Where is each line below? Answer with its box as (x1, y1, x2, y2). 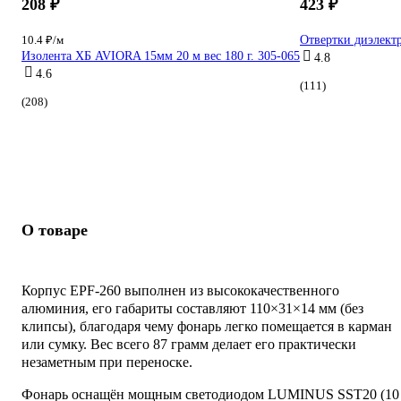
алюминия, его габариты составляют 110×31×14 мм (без (21, 300, 363, 316)
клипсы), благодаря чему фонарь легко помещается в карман (21, 318, 392, 334)
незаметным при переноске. (21, 354, 192, 370)
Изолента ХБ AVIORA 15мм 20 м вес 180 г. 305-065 (21, 48, 300, 63)
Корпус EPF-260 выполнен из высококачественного (21, 282, 339, 298)
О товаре (21, 220, 88, 239)
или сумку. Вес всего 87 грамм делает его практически (21, 336, 356, 352)
